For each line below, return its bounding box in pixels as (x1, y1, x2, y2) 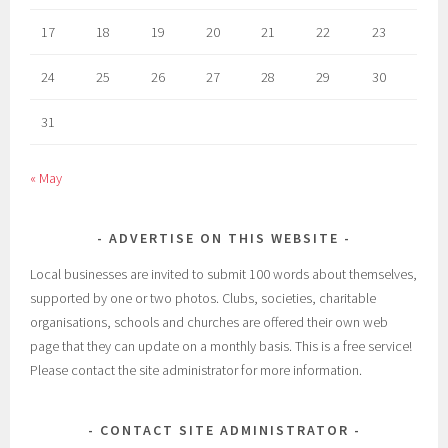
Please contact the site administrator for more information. (30, 361, 363, 380)
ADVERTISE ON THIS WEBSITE (109, 229, 339, 248)
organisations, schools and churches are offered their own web (30, 313, 389, 332)
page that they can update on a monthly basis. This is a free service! (30, 337, 413, 356)
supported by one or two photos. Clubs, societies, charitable (30, 289, 377, 308)
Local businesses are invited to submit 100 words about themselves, (30, 265, 418, 284)
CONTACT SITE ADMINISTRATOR (99, 421, 349, 440)
